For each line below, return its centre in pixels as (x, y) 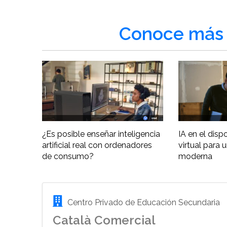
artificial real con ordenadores (97, 145)
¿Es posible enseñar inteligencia (101, 134)
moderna (195, 157)
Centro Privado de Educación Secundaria (143, 203)
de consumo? (68, 157)
